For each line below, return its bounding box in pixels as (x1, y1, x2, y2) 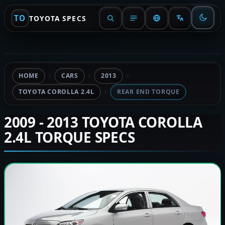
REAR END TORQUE (117, 87, 180, 96)
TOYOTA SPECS (29, 13, 86, 23)
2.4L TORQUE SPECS (4, 128, 135, 147)
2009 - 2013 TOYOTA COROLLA (4, 113, 202, 132)
